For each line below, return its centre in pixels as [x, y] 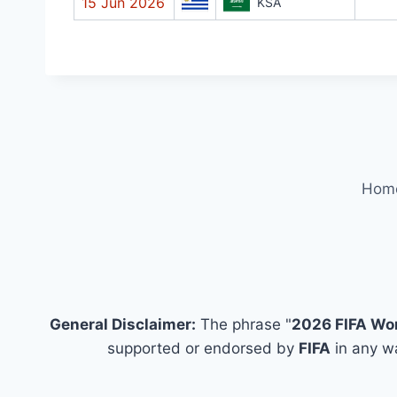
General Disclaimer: [122, 325]
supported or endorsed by [202, 349]
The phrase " [243, 325]
